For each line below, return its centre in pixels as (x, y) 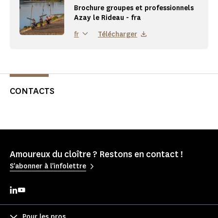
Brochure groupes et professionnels (134, 8)
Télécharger (118, 34)
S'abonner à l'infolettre (48, 166)
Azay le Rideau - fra (108, 18)
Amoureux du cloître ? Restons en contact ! (96, 154)
